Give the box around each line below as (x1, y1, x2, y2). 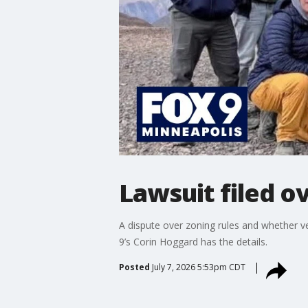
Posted (118, 261, 150, 273)
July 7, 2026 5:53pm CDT (151, 261, 245, 273)
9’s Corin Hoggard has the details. (118, 234, 267, 248)
